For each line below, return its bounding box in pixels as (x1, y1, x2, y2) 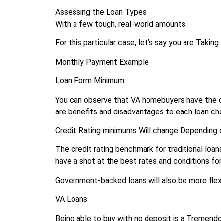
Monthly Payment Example (55, 57, 149, 67)
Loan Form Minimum (55, 76, 124, 86)
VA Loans (55, 194, 87, 204)
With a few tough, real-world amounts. (55, 19, 187, 29)
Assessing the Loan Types (55, 7, 147, 17)
